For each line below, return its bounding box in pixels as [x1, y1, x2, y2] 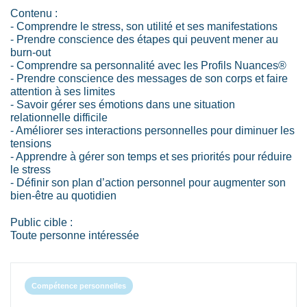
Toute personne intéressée [10, 228, 139, 241]
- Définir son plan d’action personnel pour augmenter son [10, 176, 286, 189]
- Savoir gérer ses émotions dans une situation [10, 98, 235, 111]
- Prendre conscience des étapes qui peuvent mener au [10, 33, 278, 46]
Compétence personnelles [32, 281, 126, 290]
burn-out [10, 46, 51, 59]
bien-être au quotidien [10, 189, 116, 202]
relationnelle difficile [10, 111, 108, 124]
